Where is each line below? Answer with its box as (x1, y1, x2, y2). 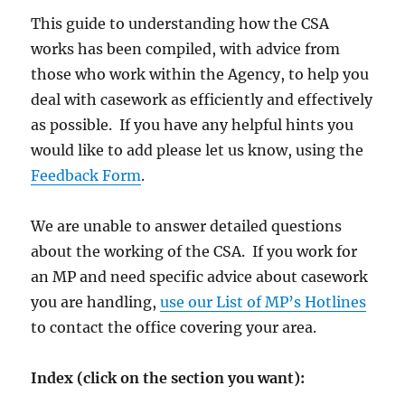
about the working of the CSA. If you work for (31, 242, 358, 261)
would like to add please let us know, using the (31, 141, 364, 160)
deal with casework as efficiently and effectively (31, 90, 373, 109)
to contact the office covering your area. (31, 318, 317, 337)
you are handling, (31, 293, 161, 312)
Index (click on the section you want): (31, 369, 306, 388)
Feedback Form (31, 166, 142, 185)
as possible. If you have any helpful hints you (31, 116, 354, 135)
